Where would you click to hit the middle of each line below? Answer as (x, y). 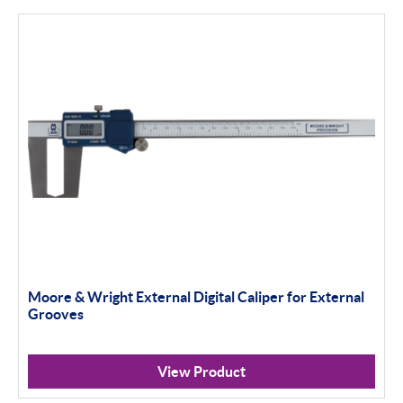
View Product (201, 371)
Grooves (56, 313)
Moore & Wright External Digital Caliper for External (196, 296)
